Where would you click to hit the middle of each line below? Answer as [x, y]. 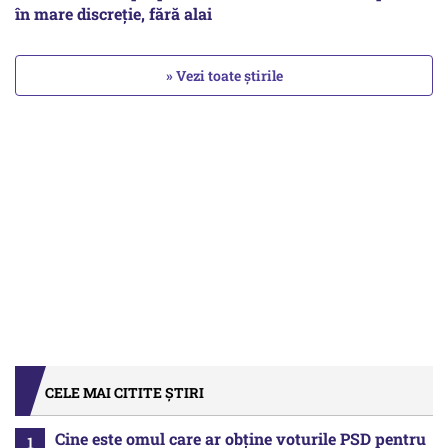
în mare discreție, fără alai [113, 13]
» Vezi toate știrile [224, 75]
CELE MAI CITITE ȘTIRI [124, 392]
